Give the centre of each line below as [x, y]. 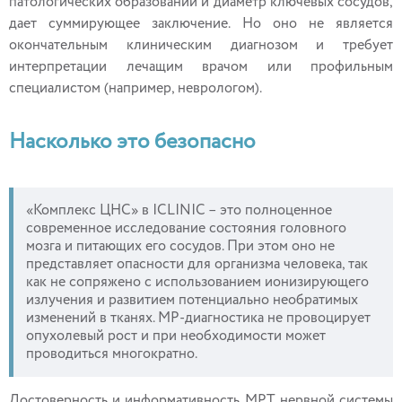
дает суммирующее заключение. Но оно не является [201, 24]
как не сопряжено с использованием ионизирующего [197, 283]
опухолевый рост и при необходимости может [176, 336]
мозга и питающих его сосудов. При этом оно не [180, 247]
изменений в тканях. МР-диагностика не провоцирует [198, 319]
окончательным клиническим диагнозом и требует [201, 46]
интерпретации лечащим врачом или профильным [201, 67]
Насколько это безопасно [132, 142]
